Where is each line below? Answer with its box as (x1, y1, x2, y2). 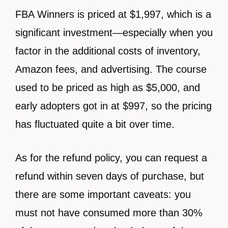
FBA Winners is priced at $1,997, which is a (15, 9, 211, 20)
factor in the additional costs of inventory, (15, 45, 201, 57)
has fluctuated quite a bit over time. (15, 119, 175, 130)
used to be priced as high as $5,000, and (15, 82, 200, 94)
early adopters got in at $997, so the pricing (15, 100, 212, 112)
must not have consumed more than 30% (15, 207, 203, 219)
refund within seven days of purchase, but (15, 170, 204, 182)
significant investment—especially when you (15, 27, 213, 39)
